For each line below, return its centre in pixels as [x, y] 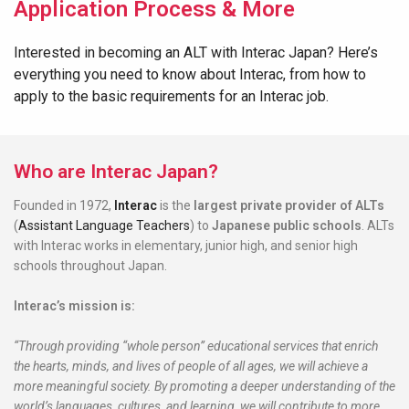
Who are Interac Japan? [116, 172]
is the [175, 205]
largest [215, 205]
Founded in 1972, [64, 205]
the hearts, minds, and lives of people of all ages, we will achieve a [191, 366]
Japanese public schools [287, 225]
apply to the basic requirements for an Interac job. [171, 96]
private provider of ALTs [312, 205]
